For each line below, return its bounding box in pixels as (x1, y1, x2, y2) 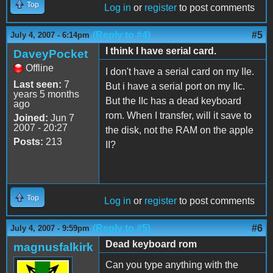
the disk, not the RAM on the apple (105, 124, 253, 135)
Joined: (13, 112, 48, 123)
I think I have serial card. (105, 45, 216, 56)
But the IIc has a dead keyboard (105, 95, 241, 106)
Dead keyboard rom (105, 238, 197, 249)
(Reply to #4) (93, 29, 151, 40)
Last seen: (13, 79, 62, 90)
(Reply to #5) (93, 222, 151, 233)
